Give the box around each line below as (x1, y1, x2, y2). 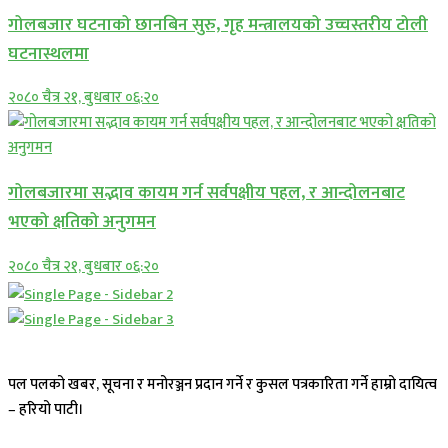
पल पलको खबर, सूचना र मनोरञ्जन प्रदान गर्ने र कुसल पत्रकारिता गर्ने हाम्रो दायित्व (8, 371, 437, 397)
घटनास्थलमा (8, 38, 89, 68)
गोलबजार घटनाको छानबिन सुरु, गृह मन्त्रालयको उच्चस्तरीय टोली (8, 9, 428, 39)
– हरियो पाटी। (8, 396, 84, 422)
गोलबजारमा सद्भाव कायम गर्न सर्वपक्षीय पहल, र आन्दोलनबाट (8, 178, 405, 208)
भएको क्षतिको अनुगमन (8, 207, 156, 237)
